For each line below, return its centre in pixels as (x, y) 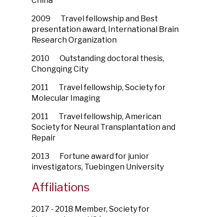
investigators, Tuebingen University (98, 167)
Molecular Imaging (66, 98)
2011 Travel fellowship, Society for (99, 87)
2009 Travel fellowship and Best (95, 19)
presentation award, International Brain (105, 29)
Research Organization (74, 40)
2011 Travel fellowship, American (96, 116)
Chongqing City (60, 69)
